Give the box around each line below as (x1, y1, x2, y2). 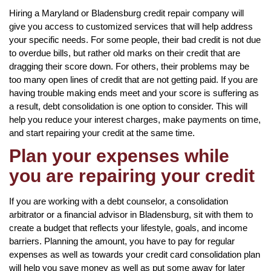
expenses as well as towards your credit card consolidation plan (9, 249, 260, 260)
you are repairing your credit (9, 165, 255, 186)
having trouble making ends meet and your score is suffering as (9, 87, 259, 98)
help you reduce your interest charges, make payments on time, (9, 114, 261, 125)
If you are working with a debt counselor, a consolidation (9, 195, 228, 206)
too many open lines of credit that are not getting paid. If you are (9, 74, 258, 85)
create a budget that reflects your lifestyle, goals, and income (9, 222, 247, 233)
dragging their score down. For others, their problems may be (9, 60, 249, 71)
